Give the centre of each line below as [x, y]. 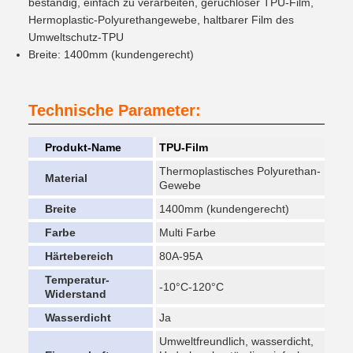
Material [66, 178]
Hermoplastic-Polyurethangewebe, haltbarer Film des [161, 20]
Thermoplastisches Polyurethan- [240, 171]
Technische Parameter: [115, 110]
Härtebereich [79, 256]
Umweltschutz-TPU [76, 37]
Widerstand [76, 294]
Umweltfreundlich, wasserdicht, [236, 341]
